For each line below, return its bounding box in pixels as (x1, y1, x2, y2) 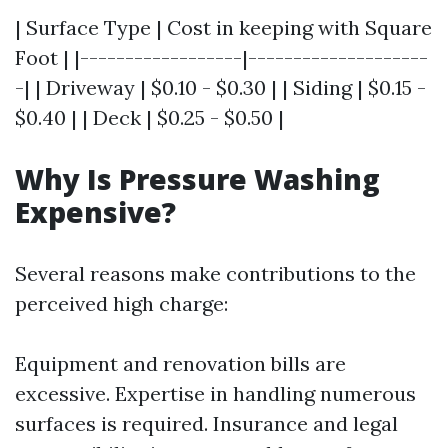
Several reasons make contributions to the (15, 261, 416, 286)
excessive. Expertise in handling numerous (15, 381, 416, 406)
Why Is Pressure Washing (15, 160, 380, 198)
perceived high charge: (15, 291, 228, 316)
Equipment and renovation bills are (15, 351, 346, 376)
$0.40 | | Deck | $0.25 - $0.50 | (15, 105, 284, 130)
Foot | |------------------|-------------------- (15, 45, 428, 70)
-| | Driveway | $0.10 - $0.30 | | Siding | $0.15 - (15, 75, 426, 100)
